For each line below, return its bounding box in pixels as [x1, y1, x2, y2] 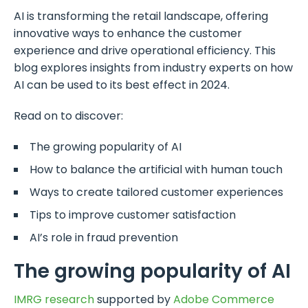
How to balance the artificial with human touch [30, 162, 283, 178]
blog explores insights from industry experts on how [14, 60, 293, 76]
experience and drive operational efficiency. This [14, 43, 276, 59]
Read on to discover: [14, 108, 123, 124]
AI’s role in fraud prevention [30, 230, 178, 246]
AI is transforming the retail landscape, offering [14, 8, 268, 25]
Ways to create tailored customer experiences [30, 184, 283, 201]
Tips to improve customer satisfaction [30, 207, 236, 223]
